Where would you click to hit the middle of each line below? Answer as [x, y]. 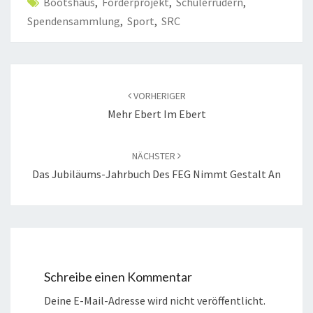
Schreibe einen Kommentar [118, 277]
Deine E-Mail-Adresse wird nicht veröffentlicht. [155, 301]
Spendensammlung [74, 21]
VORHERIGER [158, 96]
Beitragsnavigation [74, 73]
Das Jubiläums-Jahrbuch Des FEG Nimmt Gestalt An [156, 174]
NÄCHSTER [155, 156]
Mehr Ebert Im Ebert [156, 114]
